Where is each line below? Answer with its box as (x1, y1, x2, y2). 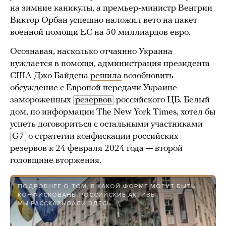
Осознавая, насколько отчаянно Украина (10, 47, 173, 57)
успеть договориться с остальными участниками (10, 120, 203, 130)
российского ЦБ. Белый (114, 95, 210, 105)
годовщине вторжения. (10, 156, 101, 166)
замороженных (10, 95, 73, 105)
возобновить (122, 71, 174, 81)
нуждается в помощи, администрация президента (10, 59, 210, 69)
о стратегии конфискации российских (26, 132, 179, 142)
